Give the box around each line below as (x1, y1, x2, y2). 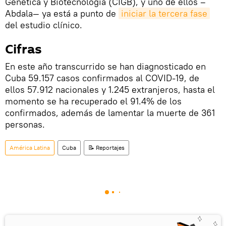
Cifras (5, 40, 41, 59)
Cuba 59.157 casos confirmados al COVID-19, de (5, 72, 199, 84)
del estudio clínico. (5, 19, 82, 31)
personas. (5, 118, 45, 130)
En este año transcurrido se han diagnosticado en (5, 60, 206, 72)
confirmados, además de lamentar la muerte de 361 (5, 106, 215, 119)
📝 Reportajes (88, 143, 125, 151)
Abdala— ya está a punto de (5, 7, 119, 19)
